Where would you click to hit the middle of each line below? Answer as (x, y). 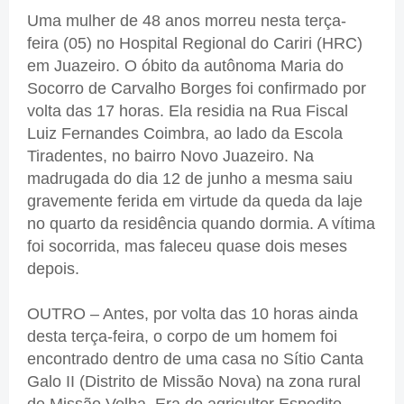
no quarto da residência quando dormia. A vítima (201, 223)
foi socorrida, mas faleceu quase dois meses (187, 246)
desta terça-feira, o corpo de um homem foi (182, 336)
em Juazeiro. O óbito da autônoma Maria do (185, 65)
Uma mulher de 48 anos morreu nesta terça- (187, 20)
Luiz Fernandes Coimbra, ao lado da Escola (185, 133)
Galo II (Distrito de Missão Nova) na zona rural (194, 381)
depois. (53, 268)
